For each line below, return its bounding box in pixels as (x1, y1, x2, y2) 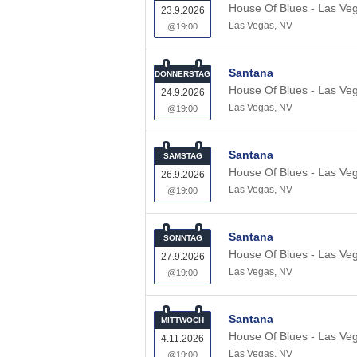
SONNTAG (163, 233, 202, 242)
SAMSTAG (163, 151, 202, 160)
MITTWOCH (161, 316, 204, 324)
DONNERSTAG (155, 69, 210, 78)
